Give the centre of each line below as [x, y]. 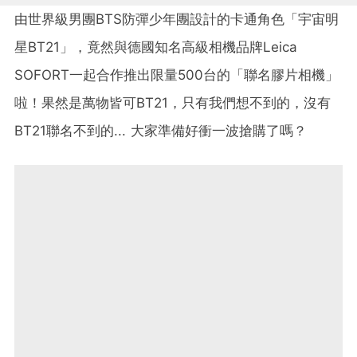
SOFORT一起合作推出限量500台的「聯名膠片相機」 [177, 75]
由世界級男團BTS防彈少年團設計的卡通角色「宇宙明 [177, 19]
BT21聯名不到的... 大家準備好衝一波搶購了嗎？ [161, 130]
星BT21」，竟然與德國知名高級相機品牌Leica [156, 47]
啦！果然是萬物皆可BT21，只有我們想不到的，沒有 [173, 102]
